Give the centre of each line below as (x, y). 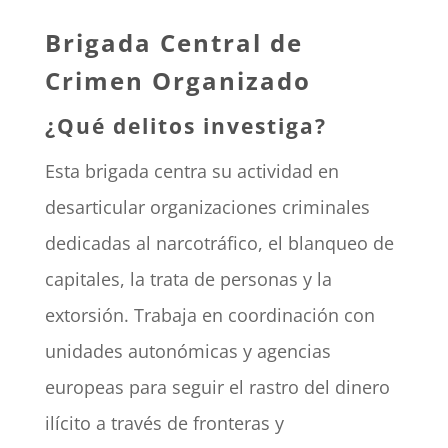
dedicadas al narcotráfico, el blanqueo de (219, 243)
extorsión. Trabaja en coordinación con (209, 315)
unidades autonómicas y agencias (187, 351)
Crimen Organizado (177, 81)
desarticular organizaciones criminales (207, 207)
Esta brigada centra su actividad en (191, 171)
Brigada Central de (173, 43)
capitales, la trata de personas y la (188, 279)
